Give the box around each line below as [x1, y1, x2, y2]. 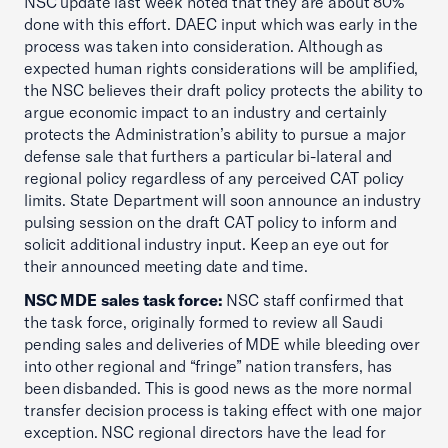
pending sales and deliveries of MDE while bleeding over [24, 334, 421, 354]
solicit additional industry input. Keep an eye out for [24, 234, 390, 254]
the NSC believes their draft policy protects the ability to [24, 80, 423, 100]
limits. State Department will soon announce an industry [24, 190, 422, 210]
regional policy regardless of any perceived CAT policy [24, 168, 405, 188]
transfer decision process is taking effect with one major [24, 400, 422, 420]
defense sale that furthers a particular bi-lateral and [24, 146, 393, 166]
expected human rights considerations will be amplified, [24, 58, 419, 78]
